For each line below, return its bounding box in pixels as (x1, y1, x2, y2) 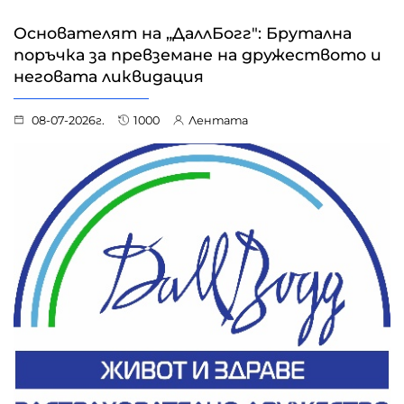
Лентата (188, 114, 248, 128)
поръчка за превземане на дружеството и (14, 45, 381, 65)
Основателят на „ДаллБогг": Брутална (14, 23, 352, 43)
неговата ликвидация (14, 67, 204, 87)
